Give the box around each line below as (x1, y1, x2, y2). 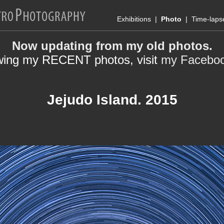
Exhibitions (117, 15, 151, 23)
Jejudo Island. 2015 (46, 92, 177, 107)
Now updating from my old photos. (11, 39, 212, 52)
